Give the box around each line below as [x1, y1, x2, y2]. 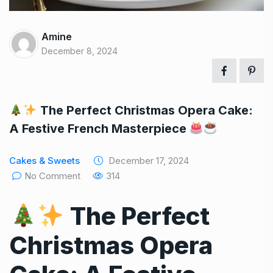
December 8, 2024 [41, 45, 118, 56]
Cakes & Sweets [9, 154, 80, 166]
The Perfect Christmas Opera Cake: [37, 102, 253, 118]
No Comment [24, 169, 80, 182]
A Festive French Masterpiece [9, 121, 190, 136]
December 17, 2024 [106, 154, 189, 166]
